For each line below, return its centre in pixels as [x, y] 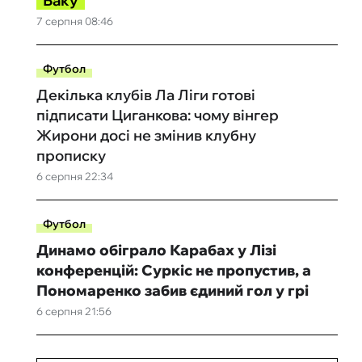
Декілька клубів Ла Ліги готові [145, 95]
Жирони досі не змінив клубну [146, 135]
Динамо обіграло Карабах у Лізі [156, 250]
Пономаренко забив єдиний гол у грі [172, 290]
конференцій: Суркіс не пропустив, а [173, 270]
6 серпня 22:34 [74, 176]
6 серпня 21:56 [74, 311]
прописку [71, 156]
